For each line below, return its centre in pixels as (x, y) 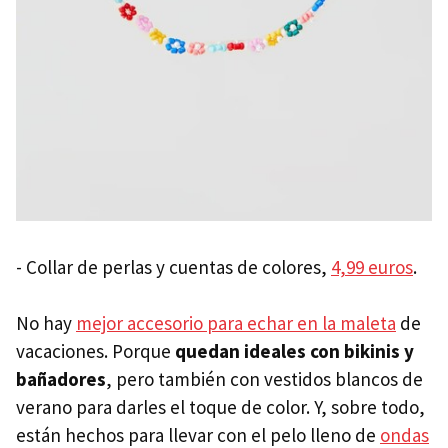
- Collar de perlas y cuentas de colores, (173, 266)
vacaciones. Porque (95, 350)
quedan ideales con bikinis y (294, 350)
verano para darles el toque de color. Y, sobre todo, (220, 406)
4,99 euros (372, 266)
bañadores (61, 378)
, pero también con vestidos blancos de (264, 378)
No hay (46, 322)
